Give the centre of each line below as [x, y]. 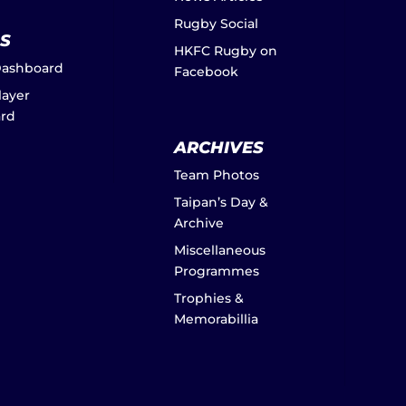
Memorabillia [217, 319]
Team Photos [217, 174]
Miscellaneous [220, 250]
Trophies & [209, 298]
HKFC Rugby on [226, 51]
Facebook [207, 72]
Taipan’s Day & [222, 202]
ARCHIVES [219, 147]
